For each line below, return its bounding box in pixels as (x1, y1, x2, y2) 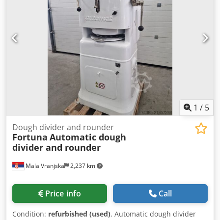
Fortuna (12, 131, 48, 143)
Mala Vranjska (24, 161, 64, 170)
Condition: (12, 209, 48, 219)
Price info (45, 188, 82, 199)
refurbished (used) (48, 209, 110, 219)
